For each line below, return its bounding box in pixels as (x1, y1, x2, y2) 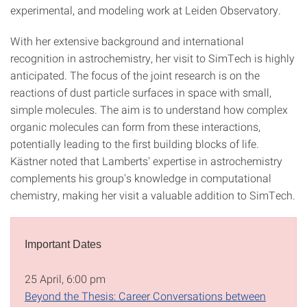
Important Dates (25, 238, 101, 250)
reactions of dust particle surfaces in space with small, (10, 84, 271, 99)
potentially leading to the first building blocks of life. (10, 136, 259, 151)
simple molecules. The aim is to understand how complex (10, 101, 288, 116)
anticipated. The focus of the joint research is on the (10, 67, 260, 82)
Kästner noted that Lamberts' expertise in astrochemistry (10, 153, 282, 168)
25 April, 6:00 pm (25, 271, 106, 286)
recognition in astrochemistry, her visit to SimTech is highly (10, 50, 295, 65)
